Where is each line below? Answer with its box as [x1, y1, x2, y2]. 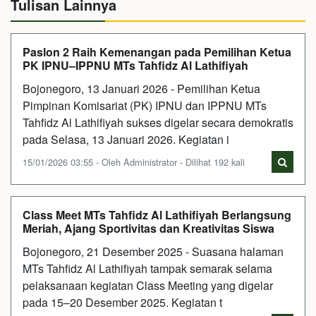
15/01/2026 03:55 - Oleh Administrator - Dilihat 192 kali [23, 154, 245, 169]
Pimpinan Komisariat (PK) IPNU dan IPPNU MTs [23, 97, 267, 114]
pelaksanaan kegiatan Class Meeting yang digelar [23, 276, 273, 293]
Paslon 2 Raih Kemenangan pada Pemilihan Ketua [23, 43, 291, 60]
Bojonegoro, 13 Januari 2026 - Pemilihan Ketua [23, 80, 260, 97]
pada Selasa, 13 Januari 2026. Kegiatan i [23, 130, 229, 147]
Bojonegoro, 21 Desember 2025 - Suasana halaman [23, 243, 284, 260]
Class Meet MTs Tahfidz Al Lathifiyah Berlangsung [23, 206, 291, 223]
